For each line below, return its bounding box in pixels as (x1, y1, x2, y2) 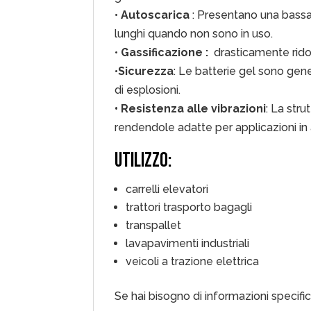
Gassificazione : (121, 46, 212, 59)
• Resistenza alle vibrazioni (115, 102, 267, 115)
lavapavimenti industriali (126, 237, 250, 250)
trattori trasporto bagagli (126, 201, 253, 214)
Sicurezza (118, 65, 174, 78)
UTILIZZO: (115, 149, 172, 173)
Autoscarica (121, 8, 190, 22)
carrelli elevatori (126, 183, 209, 196)
